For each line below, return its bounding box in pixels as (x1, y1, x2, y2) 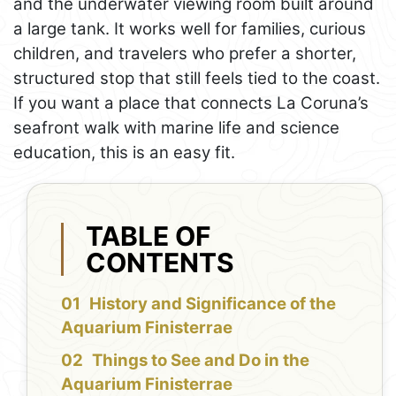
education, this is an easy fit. (13, 142, 235, 164)
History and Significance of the (89, 293, 337, 315)
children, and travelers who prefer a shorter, (13, 43, 356, 65)
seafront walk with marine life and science (13, 118, 339, 139)
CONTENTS (86, 246, 235, 278)
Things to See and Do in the (92, 350, 310, 371)
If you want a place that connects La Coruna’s (13, 93, 369, 114)
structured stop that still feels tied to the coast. (13, 68, 380, 89)
